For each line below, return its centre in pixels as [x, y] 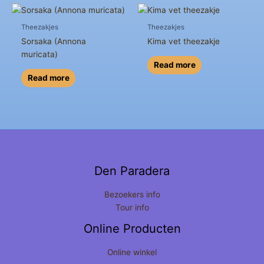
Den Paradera [132, 171]
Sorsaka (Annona [54, 42]
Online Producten [132, 228]
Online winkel [132, 252]
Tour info [132, 207]
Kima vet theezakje [184, 42]
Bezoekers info [132, 194]
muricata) [40, 55]
